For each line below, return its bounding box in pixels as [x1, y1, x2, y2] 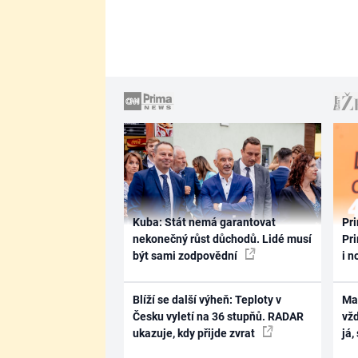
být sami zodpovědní [132, 249, 240, 262]
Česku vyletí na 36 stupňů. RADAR [132, 310, 304, 323]
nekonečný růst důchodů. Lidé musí [132, 232, 312, 245]
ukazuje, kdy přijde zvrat [132, 327, 257, 340]
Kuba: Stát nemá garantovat [132, 215, 276, 229]
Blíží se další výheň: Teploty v [132, 293, 281, 306]
